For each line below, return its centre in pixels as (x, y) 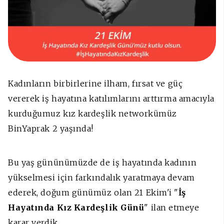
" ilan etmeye (172, 208)
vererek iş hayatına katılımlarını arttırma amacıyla (111, 99)
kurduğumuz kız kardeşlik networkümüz (92, 114)
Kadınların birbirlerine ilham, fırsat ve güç (95, 84)
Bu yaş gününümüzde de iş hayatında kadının (102, 163)
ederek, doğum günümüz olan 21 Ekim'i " (93, 193)
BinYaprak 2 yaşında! (51, 129)
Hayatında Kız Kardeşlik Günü (76, 208)
